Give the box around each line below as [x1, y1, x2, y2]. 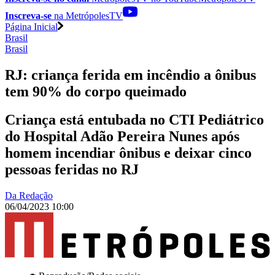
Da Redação [5, 190, 53, 201]
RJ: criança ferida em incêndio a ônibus [5, 66, 256, 83]
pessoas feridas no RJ [5, 161, 139, 178]
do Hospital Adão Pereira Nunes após [5, 128, 239, 145]
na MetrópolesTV [52, 10, 123, 21]
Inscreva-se [5, 10, 52, 21]
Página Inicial [5, 21, 58, 32]
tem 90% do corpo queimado [5, 83, 187, 99]
